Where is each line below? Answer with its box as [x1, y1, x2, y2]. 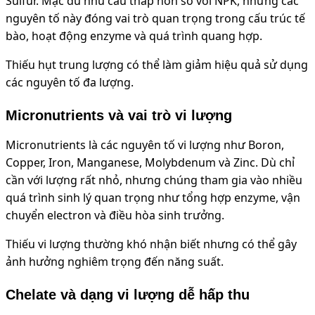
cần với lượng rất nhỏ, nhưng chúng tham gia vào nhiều [6, 172, 302, 188]
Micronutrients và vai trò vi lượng [6, 107, 232, 123]
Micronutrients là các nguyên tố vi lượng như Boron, [6, 136, 284, 153]
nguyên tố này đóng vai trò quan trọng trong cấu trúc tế [6, 10, 305, 26]
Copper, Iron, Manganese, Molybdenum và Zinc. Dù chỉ [6, 154, 295, 170]
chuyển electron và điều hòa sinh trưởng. [6, 207, 224, 223]
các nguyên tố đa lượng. [6, 74, 134, 90]
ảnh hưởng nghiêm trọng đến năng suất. [6, 253, 224, 269]
